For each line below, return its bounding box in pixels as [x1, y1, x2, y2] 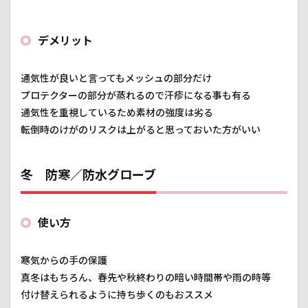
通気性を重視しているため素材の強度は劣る [21, 107, 213, 119]
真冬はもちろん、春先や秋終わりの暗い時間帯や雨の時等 [21, 272, 271, 284]
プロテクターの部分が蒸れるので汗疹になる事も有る [21, 89, 251, 102]
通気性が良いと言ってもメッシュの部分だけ [21, 72, 212, 85]
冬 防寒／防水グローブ [21, 167, 156, 183]
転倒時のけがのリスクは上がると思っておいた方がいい [21, 124, 261, 136]
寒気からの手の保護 [21, 254, 107, 267]
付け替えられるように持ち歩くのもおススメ [21, 289, 213, 301]
